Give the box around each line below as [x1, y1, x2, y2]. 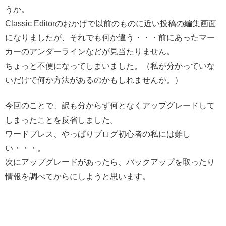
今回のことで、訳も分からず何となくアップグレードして [5, 101, 215, 110]
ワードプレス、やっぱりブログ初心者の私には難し [5, 129, 191, 138]
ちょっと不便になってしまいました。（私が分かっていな [5, 62, 215, 71]
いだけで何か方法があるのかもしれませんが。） [5, 76, 183, 85]
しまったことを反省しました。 [5, 115, 118, 124]
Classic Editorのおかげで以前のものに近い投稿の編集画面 [5, 19, 216, 28]
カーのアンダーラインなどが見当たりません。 [5, 47, 175, 56]
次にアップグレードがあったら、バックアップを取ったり [5, 157, 215, 166]
